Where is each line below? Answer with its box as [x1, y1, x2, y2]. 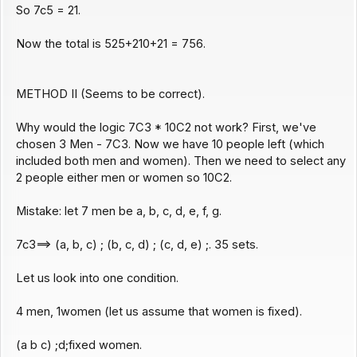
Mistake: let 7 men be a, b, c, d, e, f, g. [15, 204, 222, 219]
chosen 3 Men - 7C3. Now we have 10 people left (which [15, 137, 324, 152]
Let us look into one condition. [15, 271, 178, 286]
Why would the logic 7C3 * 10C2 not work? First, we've [15, 120, 316, 135]
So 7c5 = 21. [15, 3, 80, 18]
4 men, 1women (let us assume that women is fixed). [15, 304, 302, 320]
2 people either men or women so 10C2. [15, 171, 232, 186]
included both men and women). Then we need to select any [15, 154, 346, 169]
